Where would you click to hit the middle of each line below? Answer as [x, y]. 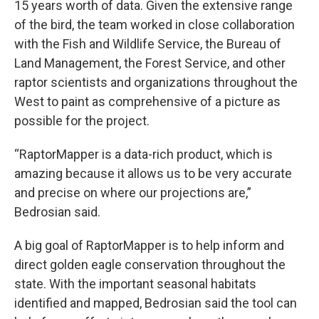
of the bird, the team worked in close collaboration [155, 24]
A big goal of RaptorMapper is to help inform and [149, 245]
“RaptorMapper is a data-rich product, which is [143, 154]
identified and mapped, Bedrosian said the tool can [156, 303]
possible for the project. [82, 120]
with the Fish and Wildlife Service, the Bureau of [148, 43]
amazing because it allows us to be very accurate [153, 173]
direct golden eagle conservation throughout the [150, 264]
